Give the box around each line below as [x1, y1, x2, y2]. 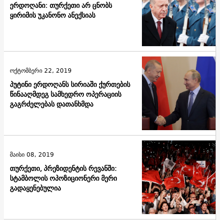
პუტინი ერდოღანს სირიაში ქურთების [10, 78, 130, 90]
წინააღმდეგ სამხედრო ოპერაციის [10, 88, 121, 100]
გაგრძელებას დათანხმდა [10, 98, 93, 110]
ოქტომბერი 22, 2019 [10, 65, 72, 76]
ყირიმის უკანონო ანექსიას [10, 9, 95, 21]
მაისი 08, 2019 [10, 149, 54, 160]
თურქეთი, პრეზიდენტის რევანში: [10, 162, 117, 174]
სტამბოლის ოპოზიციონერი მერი [10, 172, 117, 184]
